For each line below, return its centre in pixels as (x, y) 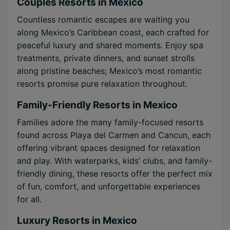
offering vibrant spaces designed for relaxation (109, 148)
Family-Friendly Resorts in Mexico (97, 105)
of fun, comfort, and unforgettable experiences (109, 186)
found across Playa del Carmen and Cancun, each (114, 135)
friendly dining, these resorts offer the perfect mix (115, 174)
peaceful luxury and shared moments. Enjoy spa (110, 45)
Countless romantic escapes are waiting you (103, 20)
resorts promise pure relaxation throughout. (102, 84)
